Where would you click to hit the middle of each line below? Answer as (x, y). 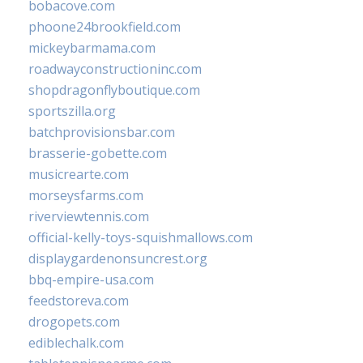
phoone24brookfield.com (105, 27)
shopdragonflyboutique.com (114, 90)
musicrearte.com (79, 175)
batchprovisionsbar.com (102, 132)
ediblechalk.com (76, 343)
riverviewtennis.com (89, 217)
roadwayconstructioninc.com (115, 69)
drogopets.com (74, 322)
